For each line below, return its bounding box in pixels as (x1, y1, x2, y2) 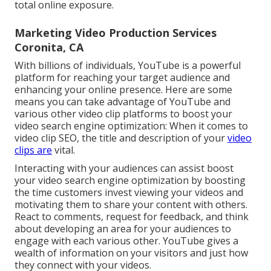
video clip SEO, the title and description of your (15, 131, 227, 145)
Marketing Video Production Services (15, 25, 217, 40)
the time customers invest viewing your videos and (15, 185, 243, 199)
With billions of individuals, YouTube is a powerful (15, 58, 241, 72)
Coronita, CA (15, 39, 83, 54)
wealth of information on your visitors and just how (15, 246, 248, 260)
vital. (52, 143, 75, 157)
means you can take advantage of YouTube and (15, 94, 230, 108)
